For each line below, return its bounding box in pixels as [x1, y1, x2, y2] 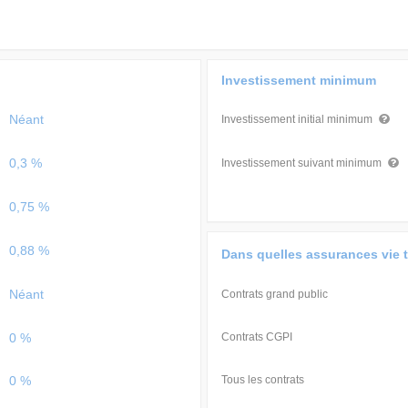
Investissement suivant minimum [221, 157, 384, 169]
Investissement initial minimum [221, 113, 375, 126]
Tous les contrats [221, 373, 304, 386]
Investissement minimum [221, 73, 376, 87]
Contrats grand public [221, 288, 328, 301]
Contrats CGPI [221, 331, 292, 343]
